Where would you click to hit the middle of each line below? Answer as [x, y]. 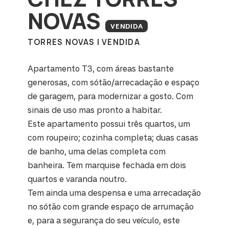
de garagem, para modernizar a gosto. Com [110, 96]
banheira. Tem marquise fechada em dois [107, 165]
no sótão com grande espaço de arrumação [111, 207]
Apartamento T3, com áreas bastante [101, 68]
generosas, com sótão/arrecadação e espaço [113, 82]
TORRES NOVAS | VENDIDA [84, 42]
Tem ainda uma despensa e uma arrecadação [114, 193]
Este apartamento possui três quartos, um [109, 124]
